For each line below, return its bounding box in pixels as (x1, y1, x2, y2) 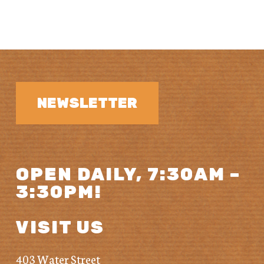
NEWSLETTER (37, 95, 137, 111)
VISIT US (15, 217, 104, 238)
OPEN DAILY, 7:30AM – (15, 164, 240, 185)
